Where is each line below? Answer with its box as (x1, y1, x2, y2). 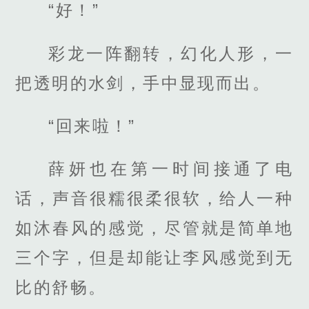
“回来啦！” (48, 116, 136, 135)
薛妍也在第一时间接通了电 (48, 159, 294, 178)
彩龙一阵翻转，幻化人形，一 (48, 43, 294, 63)
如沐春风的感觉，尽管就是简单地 (15, 218, 294, 237)
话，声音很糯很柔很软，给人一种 (15, 188, 294, 208)
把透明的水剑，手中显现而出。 (15, 73, 270, 92)
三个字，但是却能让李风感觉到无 (15, 248, 294, 267)
